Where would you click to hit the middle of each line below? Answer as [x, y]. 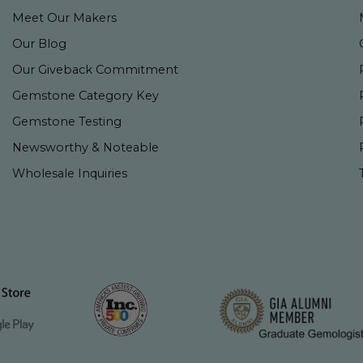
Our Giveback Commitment [96, 70]
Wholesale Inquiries [70, 173]
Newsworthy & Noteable [86, 147]
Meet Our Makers [65, 18]
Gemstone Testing [67, 122]
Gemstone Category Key [86, 96]
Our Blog [40, 44]
